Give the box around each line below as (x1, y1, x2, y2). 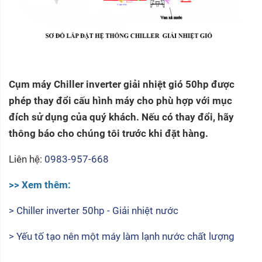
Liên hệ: (9, 153, 42, 165)
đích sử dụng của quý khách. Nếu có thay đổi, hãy (9, 111, 234, 123)
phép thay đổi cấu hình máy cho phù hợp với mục (9, 94, 232, 106)
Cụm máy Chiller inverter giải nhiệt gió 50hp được (9, 78, 235, 90)
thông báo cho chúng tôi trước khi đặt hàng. (9, 127, 208, 139)
